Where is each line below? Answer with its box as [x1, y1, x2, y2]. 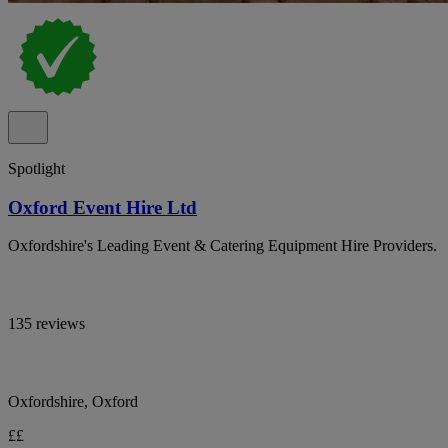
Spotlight [8, 159, 65, 177]
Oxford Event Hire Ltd [8, 196, 197, 218]
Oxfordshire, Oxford [8, 393, 138, 411]
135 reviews [8, 315, 85, 333]
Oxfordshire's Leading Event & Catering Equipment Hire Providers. [8, 237, 437, 255]
